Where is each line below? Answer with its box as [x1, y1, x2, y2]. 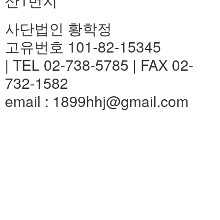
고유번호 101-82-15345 [5, 36, 161, 57]
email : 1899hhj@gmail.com [5, 90, 189, 111]
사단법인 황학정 [5, 18, 112, 39]
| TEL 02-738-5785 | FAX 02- [5, 54, 193, 75]
